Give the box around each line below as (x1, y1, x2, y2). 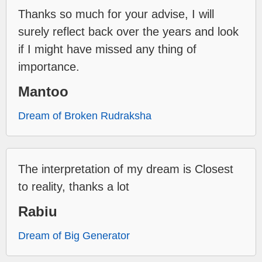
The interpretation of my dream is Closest (18, 162, 233, 175)
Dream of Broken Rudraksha (18, 109, 151, 122)
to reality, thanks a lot (18, 180, 129, 193)
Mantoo (18, 83, 68, 99)
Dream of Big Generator (18, 229, 130, 242)
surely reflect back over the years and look (18, 25, 239, 38)
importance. (18, 60, 80, 73)
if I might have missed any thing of (18, 42, 196, 56)
